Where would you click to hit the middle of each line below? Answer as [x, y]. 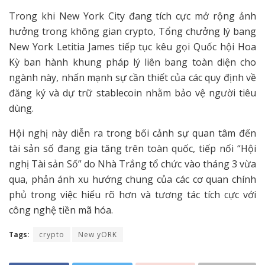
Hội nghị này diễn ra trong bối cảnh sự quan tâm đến [132, 133]
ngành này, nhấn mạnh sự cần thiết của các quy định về [132, 78]
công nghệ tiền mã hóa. [61, 210]
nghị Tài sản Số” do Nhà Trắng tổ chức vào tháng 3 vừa [132, 164]
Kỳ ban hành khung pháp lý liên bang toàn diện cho [132, 62]
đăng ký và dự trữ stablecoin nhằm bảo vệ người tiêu [132, 93]
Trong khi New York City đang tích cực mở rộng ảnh [132, 16]
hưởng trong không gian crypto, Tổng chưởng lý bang [132, 32]
